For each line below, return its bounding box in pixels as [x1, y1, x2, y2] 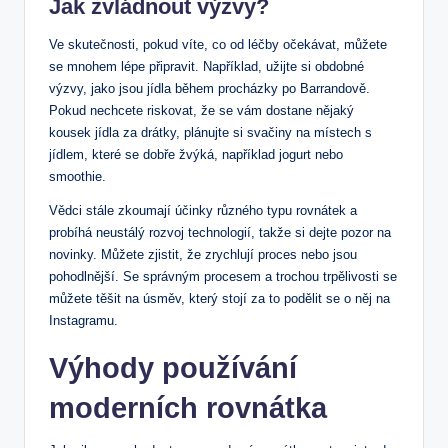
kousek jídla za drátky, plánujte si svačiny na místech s [49, 125, 372, 141]
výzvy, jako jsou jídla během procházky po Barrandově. [49, 81, 370, 97]
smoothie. [49, 169, 106, 185]
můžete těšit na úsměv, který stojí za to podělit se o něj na [49, 291, 390, 307]
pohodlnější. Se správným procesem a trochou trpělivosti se [49, 269, 397, 285]
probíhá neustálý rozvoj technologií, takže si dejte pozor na [49, 225, 391, 241]
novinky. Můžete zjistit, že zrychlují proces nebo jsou [49, 247, 357, 263]
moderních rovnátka [49, 392, 327, 425]
